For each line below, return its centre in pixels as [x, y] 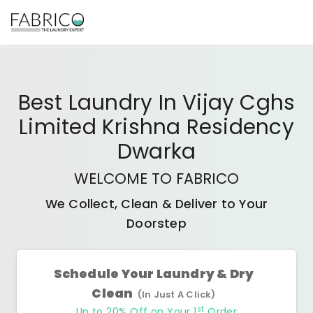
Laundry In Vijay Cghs [182, 102]
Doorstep [156, 224]
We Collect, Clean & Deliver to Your [156, 204]
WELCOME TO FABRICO [156, 179]
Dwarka [156, 151]
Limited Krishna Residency [156, 127]
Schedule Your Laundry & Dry [154, 274]
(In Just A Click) [176, 294]
